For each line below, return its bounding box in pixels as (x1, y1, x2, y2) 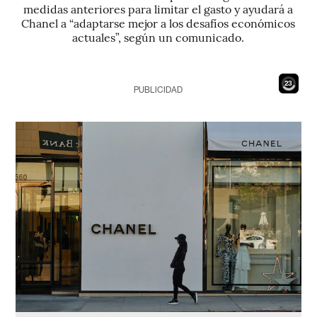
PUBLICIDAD (134, 85, 183, 95)
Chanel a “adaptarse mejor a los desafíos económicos (21, 15, 296, 30)
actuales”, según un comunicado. (72, 29, 245, 45)
